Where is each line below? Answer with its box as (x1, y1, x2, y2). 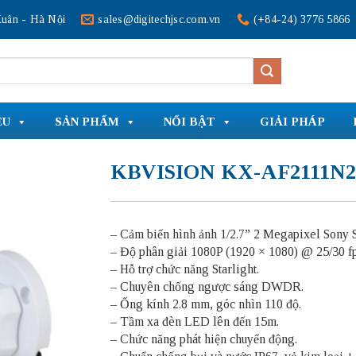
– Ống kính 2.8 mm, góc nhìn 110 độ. (110, 297, 301, 311)
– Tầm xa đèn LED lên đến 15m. (110, 315, 279, 328)
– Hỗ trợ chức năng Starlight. (110, 262, 259, 276)
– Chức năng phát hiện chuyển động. (110, 332, 297, 346)
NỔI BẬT (164, 114, 215, 128)
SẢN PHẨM (55, 114, 119, 128)
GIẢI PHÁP (260, 114, 325, 128)
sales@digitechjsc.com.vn (98, 14, 221, 25)
